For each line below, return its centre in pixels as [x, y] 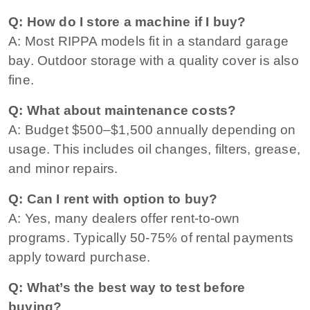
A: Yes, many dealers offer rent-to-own [124, 218]
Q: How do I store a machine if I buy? [127, 21]
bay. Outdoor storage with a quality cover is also [154, 60]
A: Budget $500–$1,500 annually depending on [152, 129]
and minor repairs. [63, 168]
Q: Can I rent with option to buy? [113, 199]
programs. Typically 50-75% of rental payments [151, 237]
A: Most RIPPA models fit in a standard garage [149, 41]
